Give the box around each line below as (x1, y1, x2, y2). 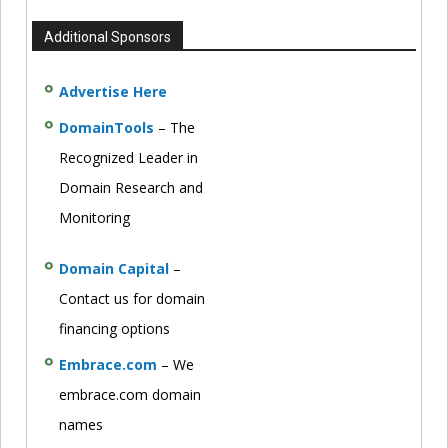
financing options (59, 318, 170, 338)
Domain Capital (59, 258, 169, 278)
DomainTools (59, 117, 154, 137)
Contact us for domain (59, 288, 205, 308)
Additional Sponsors (44, 28, 171, 45)
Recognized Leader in (59, 147, 198, 167)
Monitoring (59, 207, 130, 227)
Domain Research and (59, 177, 203, 197)
